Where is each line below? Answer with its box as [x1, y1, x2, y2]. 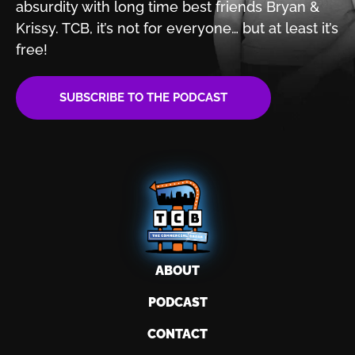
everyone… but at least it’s [166, 20, 338, 37]
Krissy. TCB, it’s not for [16, 20, 166, 37]
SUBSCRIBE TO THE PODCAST [59, 90, 227, 105]
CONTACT [147, 326, 208, 342]
